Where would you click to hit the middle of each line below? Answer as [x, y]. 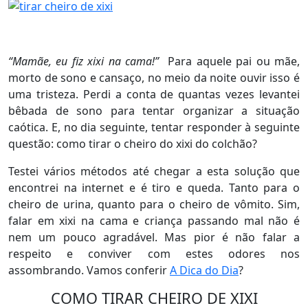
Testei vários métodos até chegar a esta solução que [154, 172]
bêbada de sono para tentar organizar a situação [154, 111]
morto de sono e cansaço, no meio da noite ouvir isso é [154, 78]
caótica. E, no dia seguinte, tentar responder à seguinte [154, 128]
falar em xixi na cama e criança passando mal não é [154, 221]
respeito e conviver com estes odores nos [154, 254]
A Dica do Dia [204, 271]
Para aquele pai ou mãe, [232, 62]
